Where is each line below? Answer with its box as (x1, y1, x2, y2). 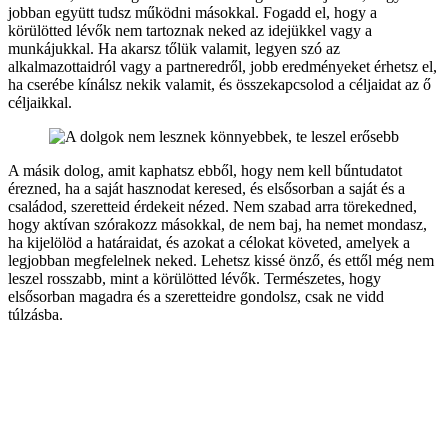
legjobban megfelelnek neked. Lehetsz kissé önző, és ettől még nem (8, 252, 434, 270)
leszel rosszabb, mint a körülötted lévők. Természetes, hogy (8, 270, 381, 288)
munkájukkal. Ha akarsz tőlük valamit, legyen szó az (8, 40, 340, 58)
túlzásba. (8, 306, 63, 324)
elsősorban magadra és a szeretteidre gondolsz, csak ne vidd (8, 288, 384, 306)
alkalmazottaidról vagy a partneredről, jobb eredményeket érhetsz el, (8, 58, 437, 76)
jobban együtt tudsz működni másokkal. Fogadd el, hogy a (8, 4, 377, 22)
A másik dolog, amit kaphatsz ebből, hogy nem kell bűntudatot (8, 162, 402, 180)
